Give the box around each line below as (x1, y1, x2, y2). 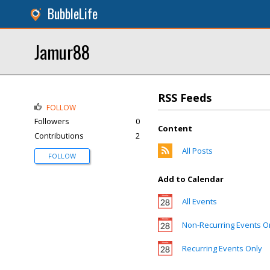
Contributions (34, 130, 84, 141)
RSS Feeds (158, 90, 212, 105)
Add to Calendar (158, 174, 224, 184)
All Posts (182, 145, 213, 156)
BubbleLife (48, 4, 98, 23)
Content (158, 123, 192, 134)
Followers (34, 116, 69, 127)
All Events (182, 196, 217, 207)
